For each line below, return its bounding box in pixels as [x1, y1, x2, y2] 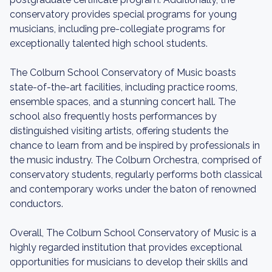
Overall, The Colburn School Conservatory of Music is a [10, 227, 256, 239]
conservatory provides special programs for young [10, 8, 237, 20]
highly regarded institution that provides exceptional [10, 242, 242, 253]
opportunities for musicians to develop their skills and [10, 256, 248, 268]
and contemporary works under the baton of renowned [10, 183, 256, 195]
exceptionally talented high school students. [10, 38, 208, 49]
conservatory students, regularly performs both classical [10, 169, 262, 180]
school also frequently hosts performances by [10, 110, 217, 122]
